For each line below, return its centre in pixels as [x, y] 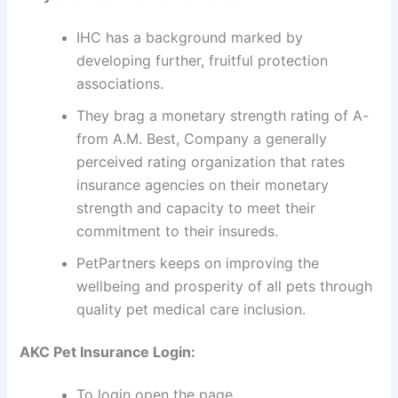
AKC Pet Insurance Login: [108, 352]
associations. [120, 84]
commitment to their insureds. [178, 231]
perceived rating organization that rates [211, 162]
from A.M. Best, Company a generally [202, 139]
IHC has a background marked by [190, 38]
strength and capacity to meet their [196, 208]
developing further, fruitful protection [203, 61]
